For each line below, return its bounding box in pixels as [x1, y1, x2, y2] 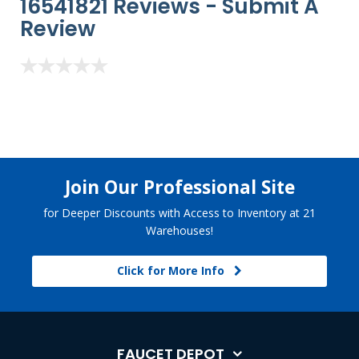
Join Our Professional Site [64, 175, 295, 200]
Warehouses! [146, 223, 213, 239]
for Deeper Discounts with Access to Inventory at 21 [43, 205, 316, 221]
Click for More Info [117, 263, 234, 279]
